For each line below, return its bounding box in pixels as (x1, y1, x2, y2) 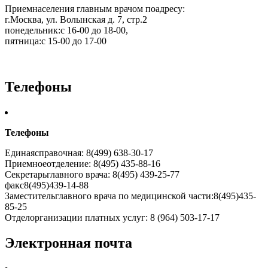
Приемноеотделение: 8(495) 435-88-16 (5, 159, 160, 169)
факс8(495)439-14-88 (5, 180, 89, 191)
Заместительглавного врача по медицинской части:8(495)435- (5, 191, 256, 202)
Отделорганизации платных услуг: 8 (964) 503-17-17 (5, 212, 220, 223)
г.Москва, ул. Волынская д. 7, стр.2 (5, 14, 147, 25)
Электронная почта (5, 235, 132, 251)
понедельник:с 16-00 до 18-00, (5, 25, 128, 36)
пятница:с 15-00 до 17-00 (5, 36, 106, 47)
